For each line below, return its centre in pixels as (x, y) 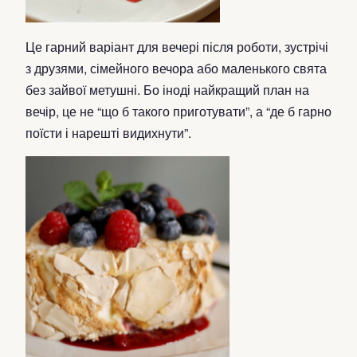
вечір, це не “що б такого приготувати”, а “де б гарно (178, 111)
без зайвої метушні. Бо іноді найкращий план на (167, 90)
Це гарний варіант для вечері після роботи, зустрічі (177, 47)
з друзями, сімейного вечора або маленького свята (176, 68)
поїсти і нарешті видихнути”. (108, 133)
